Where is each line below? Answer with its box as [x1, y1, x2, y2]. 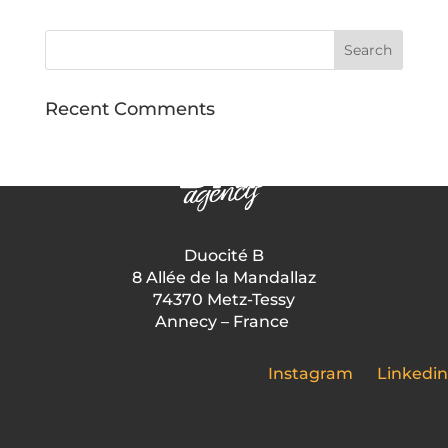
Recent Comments [44, 98, 215, 120]
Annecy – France [155, 311, 289, 332]
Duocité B [184, 245, 264, 266]
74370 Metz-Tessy [153, 289, 295, 310]
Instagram [268, 363, 353, 384]
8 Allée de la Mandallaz [132, 267, 316, 288]
